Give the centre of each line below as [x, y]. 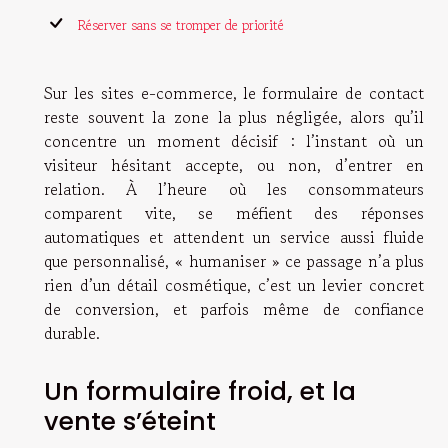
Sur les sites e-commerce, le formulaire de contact [234, 93]
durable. [72, 333]
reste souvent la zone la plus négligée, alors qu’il [234, 117]
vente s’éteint [130, 421]
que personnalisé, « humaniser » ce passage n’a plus [234, 261]
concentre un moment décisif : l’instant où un [234, 141]
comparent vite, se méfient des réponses [234, 213]
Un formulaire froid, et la [200, 391]
